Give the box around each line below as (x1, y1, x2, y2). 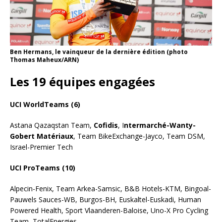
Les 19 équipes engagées (10, 73, 155, 90)
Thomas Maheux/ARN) (10, 55, 79, 64)
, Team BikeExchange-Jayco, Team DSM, (73, 131, 205, 141)
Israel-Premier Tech (10, 142, 73, 152)
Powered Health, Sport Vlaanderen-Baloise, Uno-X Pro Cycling (10, 205, 208, 215)
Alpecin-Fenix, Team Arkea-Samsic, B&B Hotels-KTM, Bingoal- (10, 183, 211, 193)
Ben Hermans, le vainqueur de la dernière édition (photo (10, 47, 188, 56)
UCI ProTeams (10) (10, 163, 75, 172)
